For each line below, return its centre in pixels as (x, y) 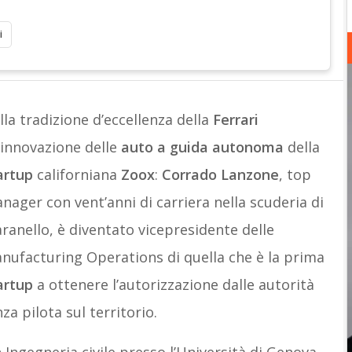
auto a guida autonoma (202, 147)
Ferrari (235, 119)
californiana (79, 174)
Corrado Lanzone (220, 174)
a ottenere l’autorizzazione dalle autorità (175, 284)
